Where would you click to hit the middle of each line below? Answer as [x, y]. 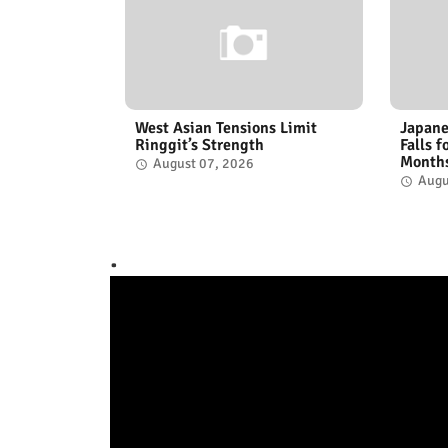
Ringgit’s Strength [199, 144]
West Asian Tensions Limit [225, 127]
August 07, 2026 [203, 163]
